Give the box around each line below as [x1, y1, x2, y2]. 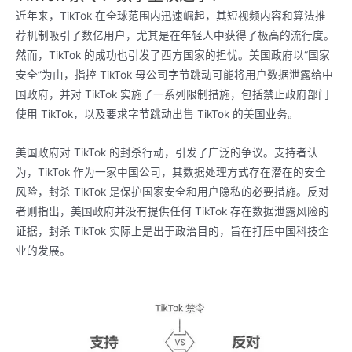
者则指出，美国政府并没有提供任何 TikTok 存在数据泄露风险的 [16, 204, 329, 218]
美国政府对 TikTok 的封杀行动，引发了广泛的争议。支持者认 [16, 145, 318, 159]
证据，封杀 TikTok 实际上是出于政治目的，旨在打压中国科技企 [16, 224, 329, 237]
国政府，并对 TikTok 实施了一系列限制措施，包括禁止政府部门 [16, 87, 329, 101]
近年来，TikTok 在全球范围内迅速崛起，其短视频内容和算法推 [16, 9, 326, 22]
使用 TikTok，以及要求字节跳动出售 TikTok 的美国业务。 [16, 107, 299, 120]
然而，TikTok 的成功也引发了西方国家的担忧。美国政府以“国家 [16, 48, 330, 61]
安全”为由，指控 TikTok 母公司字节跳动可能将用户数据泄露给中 [16, 68, 333, 81]
